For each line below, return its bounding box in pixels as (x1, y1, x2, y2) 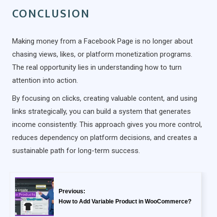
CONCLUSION (12, 4, 90, 24)
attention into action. (12, 76, 78, 85)
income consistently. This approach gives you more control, (12, 120, 202, 129)
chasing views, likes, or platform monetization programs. (12, 49, 192, 59)
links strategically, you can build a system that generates (12, 107, 191, 116)
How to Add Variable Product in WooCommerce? (59, 198, 191, 205)
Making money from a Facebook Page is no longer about (12, 36, 193, 46)
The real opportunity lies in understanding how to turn (12, 62, 182, 72)
